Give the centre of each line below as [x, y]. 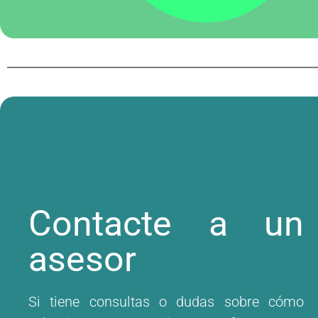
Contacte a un [166, 223]
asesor [82, 259]
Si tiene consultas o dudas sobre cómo [166, 301]
